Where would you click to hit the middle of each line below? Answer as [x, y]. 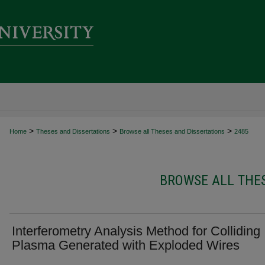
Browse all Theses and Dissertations [172, 131]
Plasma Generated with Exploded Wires [126, 245]
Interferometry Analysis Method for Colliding [136, 231]
